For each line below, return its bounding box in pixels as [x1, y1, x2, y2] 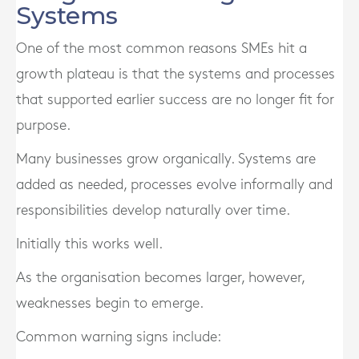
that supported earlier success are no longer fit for [16, 93, 334, 107]
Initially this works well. [16, 237, 163, 251]
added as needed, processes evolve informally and [16, 178, 333, 192]
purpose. [16, 119, 71, 132]
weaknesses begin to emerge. [16, 296, 204, 310]
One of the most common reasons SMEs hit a [16, 42, 307, 55]
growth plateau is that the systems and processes [16, 67, 335, 81]
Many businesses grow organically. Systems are [16, 152, 316, 166]
